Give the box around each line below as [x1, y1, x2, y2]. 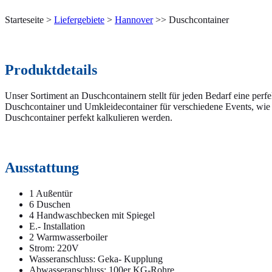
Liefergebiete [54, 14, 104, 25]
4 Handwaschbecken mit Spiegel [29, 209, 155, 220]
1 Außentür [29, 188, 72, 199]
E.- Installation [29, 220, 85, 231]
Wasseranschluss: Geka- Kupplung [29, 253, 163, 264]
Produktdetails [5, 61, 97, 78]
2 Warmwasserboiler [29, 231, 107, 242]
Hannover [115, 14, 153, 25]
